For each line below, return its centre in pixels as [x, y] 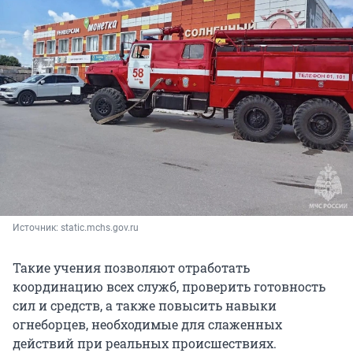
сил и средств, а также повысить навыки [145, 306]
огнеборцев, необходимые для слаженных [147, 325]
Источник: [37, 228]
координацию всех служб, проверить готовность [169, 287]
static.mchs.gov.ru [100, 228]
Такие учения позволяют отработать [131, 268]
